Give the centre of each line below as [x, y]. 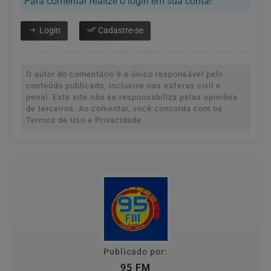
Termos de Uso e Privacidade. [85, 120]
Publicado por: [135, 252]
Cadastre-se [120, 30]
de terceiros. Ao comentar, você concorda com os [124, 108]
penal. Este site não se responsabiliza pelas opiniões [132, 97]
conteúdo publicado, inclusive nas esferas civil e [123, 85]
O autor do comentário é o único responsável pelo [125, 74]
